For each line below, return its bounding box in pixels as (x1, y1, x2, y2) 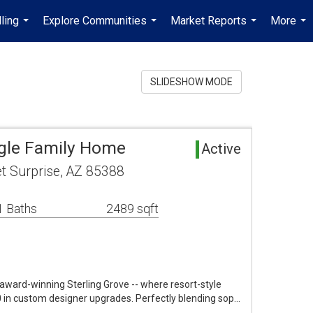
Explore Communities (43, 14, 147, 27)
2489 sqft (106, 201, 159, 216)
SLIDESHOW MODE (150, 76, 233, 87)
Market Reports (170, 14, 247, 27)
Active (201, 140, 241, 157)
